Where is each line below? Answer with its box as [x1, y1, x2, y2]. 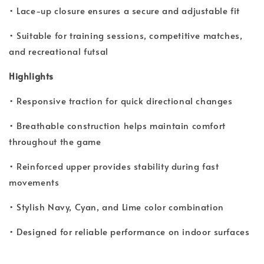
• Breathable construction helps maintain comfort [9, 118, 226, 131]
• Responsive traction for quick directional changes [9, 94, 233, 107]
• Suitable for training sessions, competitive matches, [9, 28, 243, 41]
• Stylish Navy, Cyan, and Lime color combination [9, 200, 224, 213]
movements [9, 175, 60, 188]
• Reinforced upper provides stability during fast [9, 159, 219, 172]
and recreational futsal [9, 44, 108, 57]
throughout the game [9, 134, 101, 147]
